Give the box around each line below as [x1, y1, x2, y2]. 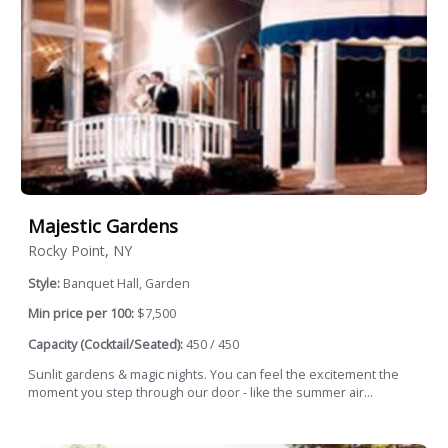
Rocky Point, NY [28, 240, 132, 260]
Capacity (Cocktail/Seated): [28, 335, 183, 353]
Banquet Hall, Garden [63, 274, 190, 292]
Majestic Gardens [28, 213, 178, 238]
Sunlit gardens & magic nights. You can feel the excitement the [28, 366, 399, 384]
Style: [28, 274, 63, 292]
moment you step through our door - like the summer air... [28, 384, 373, 402]
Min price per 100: [28, 305, 134, 323]
